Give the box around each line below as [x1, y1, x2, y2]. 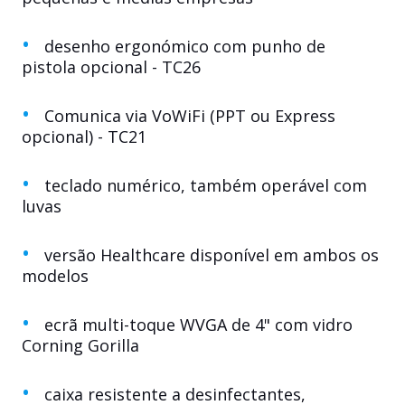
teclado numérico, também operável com [44, 174, 367, 196]
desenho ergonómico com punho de [44, 35, 325, 57]
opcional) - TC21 [22, 126, 146, 147]
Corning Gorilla [22, 334, 139, 356]
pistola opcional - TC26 [22, 56, 201, 78]
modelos [22, 265, 89, 287]
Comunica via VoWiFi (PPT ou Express [44, 105, 335, 127]
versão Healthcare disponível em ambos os [44, 244, 379, 266]
